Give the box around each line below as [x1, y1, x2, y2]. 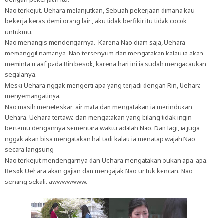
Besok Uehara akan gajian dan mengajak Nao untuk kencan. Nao [5, 166, 193, 175]
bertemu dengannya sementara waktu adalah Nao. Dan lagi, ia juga [5, 124, 200, 132]
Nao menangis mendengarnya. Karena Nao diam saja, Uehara [5, 38, 185, 47]
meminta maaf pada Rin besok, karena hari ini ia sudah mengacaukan [5, 59, 206, 68]
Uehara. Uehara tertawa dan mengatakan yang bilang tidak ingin [5, 113, 192, 122]
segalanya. [5, 70, 36, 79]
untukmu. [5, 27, 33, 36]
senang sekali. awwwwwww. [5, 177, 87, 186]
